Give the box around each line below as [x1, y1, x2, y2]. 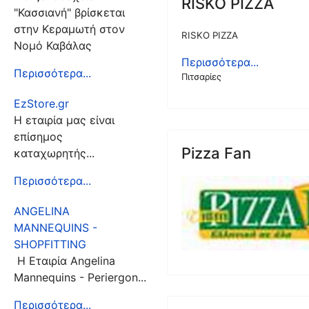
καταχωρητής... [14, 146, 94, 160]
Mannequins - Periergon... [14, 270, 146, 284]
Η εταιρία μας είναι [14, 113, 114, 127]
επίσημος [14, 130, 63, 143]
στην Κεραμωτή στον [14, 22, 125, 36]
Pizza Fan [181, 144, 252, 162]
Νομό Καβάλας [14, 39, 92, 52]
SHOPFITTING [14, 237, 86, 251]
